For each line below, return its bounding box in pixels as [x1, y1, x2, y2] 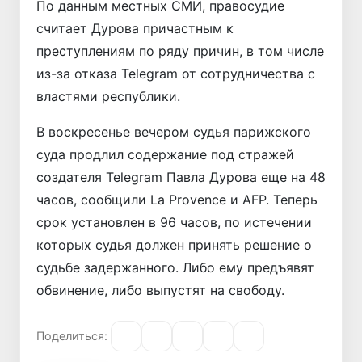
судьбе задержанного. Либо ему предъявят [36, 259, 314, 276]
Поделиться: [36, 329, 107, 343]
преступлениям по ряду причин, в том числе [36, 42, 324, 59]
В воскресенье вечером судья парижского [36, 123, 311, 140]
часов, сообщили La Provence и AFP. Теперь [36, 191, 318, 208]
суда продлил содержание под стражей [36, 145, 294, 162]
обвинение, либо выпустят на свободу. [36, 281, 284, 298]
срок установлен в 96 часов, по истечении [36, 213, 312, 230]
